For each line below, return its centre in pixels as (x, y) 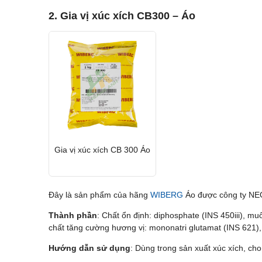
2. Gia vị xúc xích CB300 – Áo (122, 16)
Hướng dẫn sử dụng (89, 248)
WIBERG (166, 195)
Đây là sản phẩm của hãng (99, 195)
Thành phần (73, 216)
